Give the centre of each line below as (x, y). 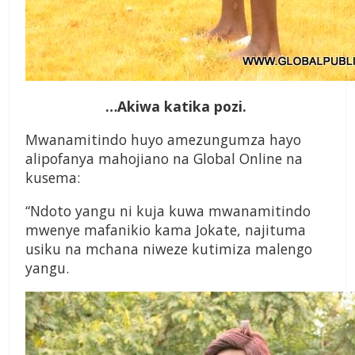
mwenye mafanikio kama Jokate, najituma (166, 230)
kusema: (53, 178)
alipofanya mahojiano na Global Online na (164, 159)
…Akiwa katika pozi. (177, 107)
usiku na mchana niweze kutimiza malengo (169, 249)
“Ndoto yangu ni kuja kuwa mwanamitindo (168, 211)
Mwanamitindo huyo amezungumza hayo (163, 140)
